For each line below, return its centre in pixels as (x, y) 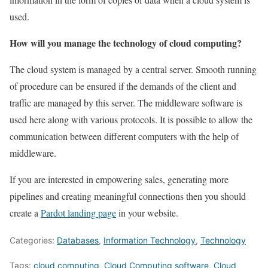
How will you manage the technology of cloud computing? (126, 42)
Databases (78, 240)
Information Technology (150, 240)
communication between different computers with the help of (124, 136)
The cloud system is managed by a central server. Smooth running (133, 69)
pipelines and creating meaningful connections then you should (128, 196)
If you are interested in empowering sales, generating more (119, 179)
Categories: (33, 240)
